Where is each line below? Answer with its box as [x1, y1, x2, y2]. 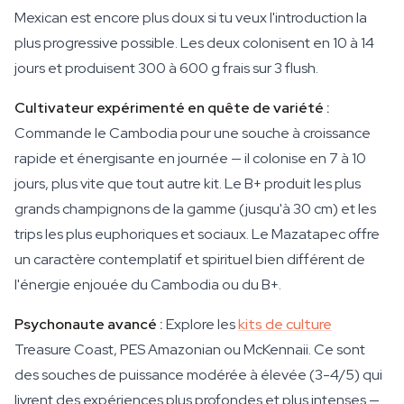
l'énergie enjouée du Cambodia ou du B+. [14, 275, 281, 294]
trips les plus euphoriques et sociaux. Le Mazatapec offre [14, 225, 380, 243]
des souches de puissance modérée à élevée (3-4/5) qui [14, 365, 382, 384]
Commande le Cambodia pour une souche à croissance [14, 124, 371, 142]
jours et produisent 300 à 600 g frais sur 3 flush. [14, 59, 318, 78]
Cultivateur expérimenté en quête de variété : [14, 98, 330, 117]
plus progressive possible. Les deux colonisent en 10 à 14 [14, 33, 374, 52]
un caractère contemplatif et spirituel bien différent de [14, 250, 365, 269]
